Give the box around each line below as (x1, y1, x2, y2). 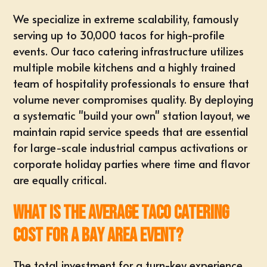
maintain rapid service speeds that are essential (13, 124, 249, 139)
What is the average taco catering (13, 201, 229, 225)
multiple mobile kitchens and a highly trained (13, 60, 236, 74)
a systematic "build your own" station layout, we (13, 108, 251, 123)
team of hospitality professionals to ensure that (13, 76, 250, 91)
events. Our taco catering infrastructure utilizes (13, 44, 244, 58)
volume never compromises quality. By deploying (13, 92, 254, 107)
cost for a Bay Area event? (13, 224, 184, 247)
